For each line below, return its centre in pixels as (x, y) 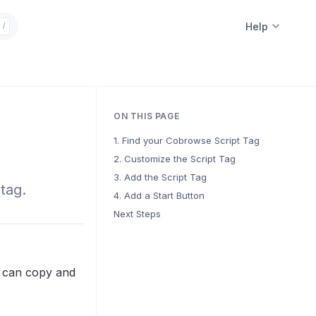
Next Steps (137, 214)
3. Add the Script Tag (160, 177)
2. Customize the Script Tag (175, 159)
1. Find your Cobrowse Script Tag (187, 140)
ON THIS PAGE (147, 116)
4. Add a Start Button (159, 195)
